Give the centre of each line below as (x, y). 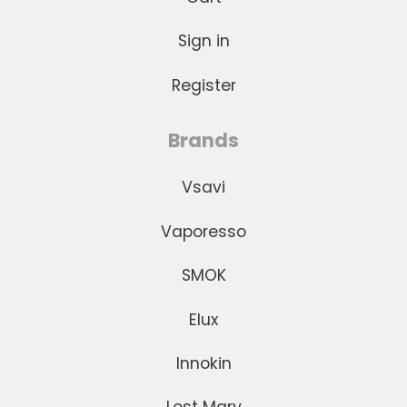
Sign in (203, 41)
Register (203, 85)
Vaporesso (203, 231)
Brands (203, 140)
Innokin (203, 363)
